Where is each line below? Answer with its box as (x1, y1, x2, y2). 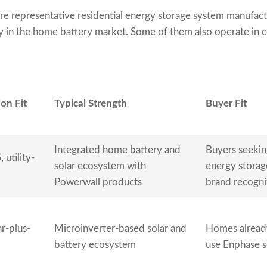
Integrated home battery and (54, 145, 181, 156)
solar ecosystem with (54, 161, 146, 172)
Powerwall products (54, 177, 142, 188)
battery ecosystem (54, 240, 136, 250)
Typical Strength (54, 98, 127, 109)
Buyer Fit (206, 98, 247, 109)
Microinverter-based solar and (54, 223, 187, 234)
